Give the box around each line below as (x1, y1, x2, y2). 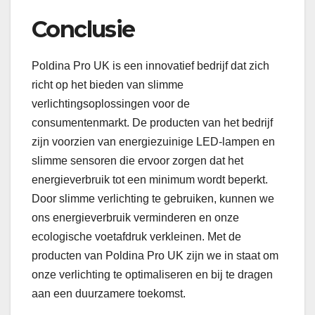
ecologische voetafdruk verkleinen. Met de (32, 231, 241, 243)
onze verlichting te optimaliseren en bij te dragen (32, 269, 273, 281)
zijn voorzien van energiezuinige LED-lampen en (32, 136, 275, 148)
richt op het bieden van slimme (32, 79, 184, 91)
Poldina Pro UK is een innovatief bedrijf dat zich (32, 60, 269, 72)
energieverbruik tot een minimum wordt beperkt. (32, 174, 268, 186)
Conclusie (32, 15, 135, 44)
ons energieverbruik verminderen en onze (32, 212, 239, 224)
